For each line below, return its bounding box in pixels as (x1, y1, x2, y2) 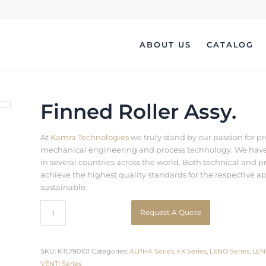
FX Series (177, 247, 207, 256)
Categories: (91, 247, 130, 256)
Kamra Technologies (50, 132, 129, 142)
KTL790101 (58, 247, 90, 256)
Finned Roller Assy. (40, 99, 237, 124)
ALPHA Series (129, 247, 175, 256)
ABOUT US (140, 40, 191, 49)
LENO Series (210, 247, 250, 256)
